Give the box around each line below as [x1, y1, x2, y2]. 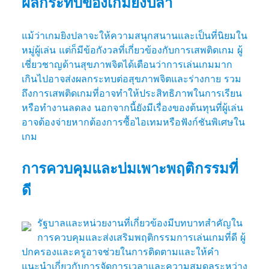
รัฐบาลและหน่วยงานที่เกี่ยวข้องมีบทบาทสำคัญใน [37, 216, 243, 229]
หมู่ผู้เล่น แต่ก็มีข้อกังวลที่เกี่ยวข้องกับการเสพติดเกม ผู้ [22, 43, 243, 56]
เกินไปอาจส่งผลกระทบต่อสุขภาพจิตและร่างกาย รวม [22, 72, 241, 85]
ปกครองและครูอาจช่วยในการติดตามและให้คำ [22, 245, 219, 258]
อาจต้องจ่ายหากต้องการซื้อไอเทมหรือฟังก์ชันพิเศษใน [22, 115, 245, 128]
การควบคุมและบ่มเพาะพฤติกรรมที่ [22, 159, 238, 177]
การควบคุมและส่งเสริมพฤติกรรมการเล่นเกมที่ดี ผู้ [37, 231, 246, 243]
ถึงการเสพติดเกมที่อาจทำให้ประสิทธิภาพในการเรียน [22, 86, 242, 99]
